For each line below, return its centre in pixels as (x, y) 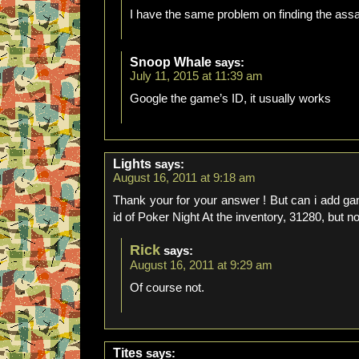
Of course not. (167, 288)
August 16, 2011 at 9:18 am (184, 178)
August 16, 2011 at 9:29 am (201, 265)
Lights (132, 164)
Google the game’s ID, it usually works (230, 99)
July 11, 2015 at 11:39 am (196, 76)
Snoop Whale (171, 62)
